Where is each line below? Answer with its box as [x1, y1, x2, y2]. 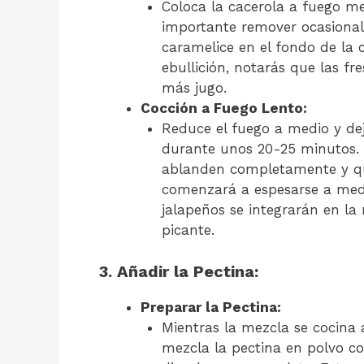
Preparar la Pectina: [141, 298, 281, 315]
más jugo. [161, 80, 227, 97]
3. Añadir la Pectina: [99, 261, 258, 281]
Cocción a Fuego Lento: [141, 100, 307, 117]
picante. [161, 222, 214, 239]
